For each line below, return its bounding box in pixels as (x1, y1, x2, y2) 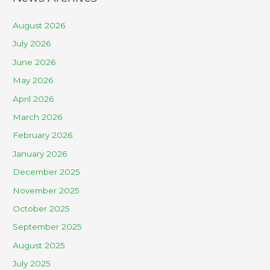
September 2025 (13, 222, 83, 232)
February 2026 (13, 130, 73, 140)
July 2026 (13, 39, 51, 49)
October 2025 (13, 204, 71, 214)
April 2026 (13, 93, 54, 104)
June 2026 (13, 57, 56, 67)
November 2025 (13, 185, 80, 195)
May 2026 (13, 75, 54, 86)
